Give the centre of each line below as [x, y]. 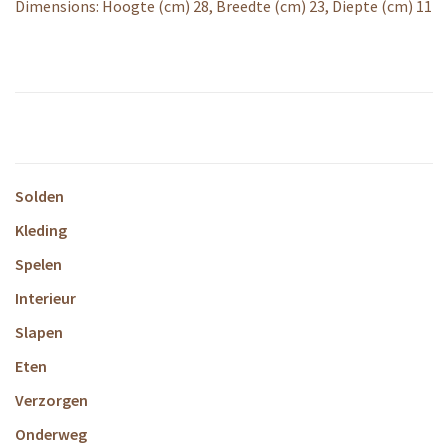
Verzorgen [51, 400]
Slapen [39, 332]
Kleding [41, 230]
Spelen [38, 264]
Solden [39, 196]
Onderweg [51, 434]
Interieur [45, 298]
